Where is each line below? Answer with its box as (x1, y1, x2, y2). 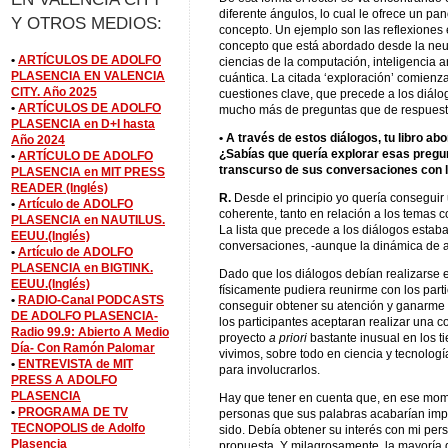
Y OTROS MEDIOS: (11, 12, 162, 33)
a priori (269, 331, 307, 346)
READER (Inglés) (11, 180, 108, 195)
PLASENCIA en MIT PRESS (11, 164, 165, 179)
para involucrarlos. (219, 363, 320, 378)
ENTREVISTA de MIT (18, 356, 133, 371)
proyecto (219, 331, 269, 346)
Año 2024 (11, 132, 65, 147)
